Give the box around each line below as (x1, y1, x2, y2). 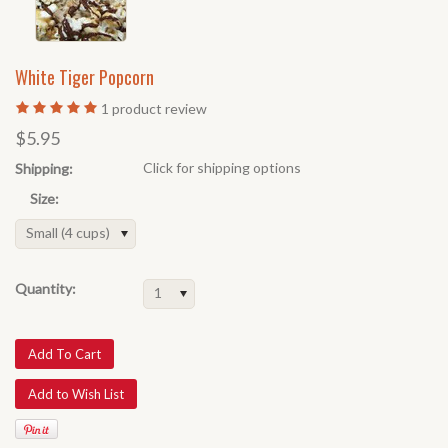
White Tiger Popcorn (15, 64, 154, 90)
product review (109, 100, 207, 117)
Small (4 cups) (26, 224, 110, 241)
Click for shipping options (143, 159, 301, 176)
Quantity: (15, 280, 76, 297)
